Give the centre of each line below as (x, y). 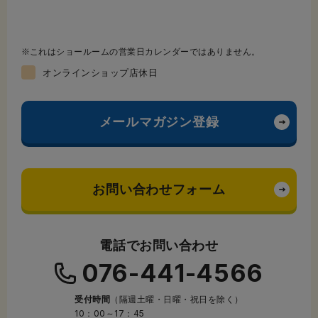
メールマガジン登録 (159, 122)
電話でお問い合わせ (159, 246)
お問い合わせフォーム (159, 189)
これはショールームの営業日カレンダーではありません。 (145, 52)
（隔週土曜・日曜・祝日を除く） (177, 300)
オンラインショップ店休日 (100, 72)
